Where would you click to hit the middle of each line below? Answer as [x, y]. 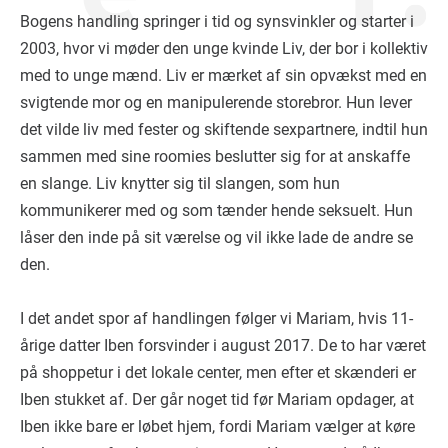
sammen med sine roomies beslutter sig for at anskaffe [215, 156]
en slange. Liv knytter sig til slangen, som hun [180, 183]
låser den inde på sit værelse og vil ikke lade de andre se [216, 237]
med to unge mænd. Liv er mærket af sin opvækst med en [223, 75]
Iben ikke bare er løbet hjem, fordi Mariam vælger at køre [217, 426]
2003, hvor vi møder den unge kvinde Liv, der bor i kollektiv [224, 48]
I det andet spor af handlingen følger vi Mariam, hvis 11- [216, 318]
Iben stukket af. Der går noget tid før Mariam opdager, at [217, 399]
